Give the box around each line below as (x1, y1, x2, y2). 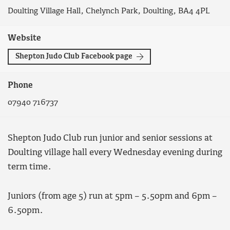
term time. (8, 162, 51, 172)
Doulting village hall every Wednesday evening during (8, 148, 222, 158)
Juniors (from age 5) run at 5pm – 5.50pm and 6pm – (8, 191, 217, 201)
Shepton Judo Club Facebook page (15, 52, 132, 61)
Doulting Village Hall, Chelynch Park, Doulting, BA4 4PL (8, 6, 210, 15)
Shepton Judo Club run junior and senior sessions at (8, 133, 213, 144)
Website (8, 33, 41, 43)
